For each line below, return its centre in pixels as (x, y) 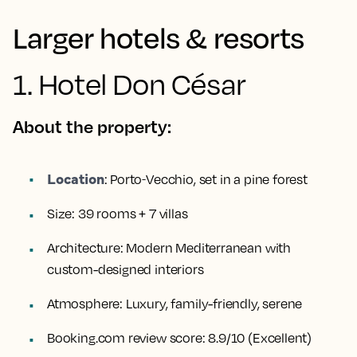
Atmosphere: (85, 304)
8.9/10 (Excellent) (259, 338)
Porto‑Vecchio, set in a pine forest (207, 179)
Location (76, 178)
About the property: (92, 126)
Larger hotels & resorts (159, 37)
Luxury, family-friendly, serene (213, 304)
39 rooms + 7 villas (131, 214)
